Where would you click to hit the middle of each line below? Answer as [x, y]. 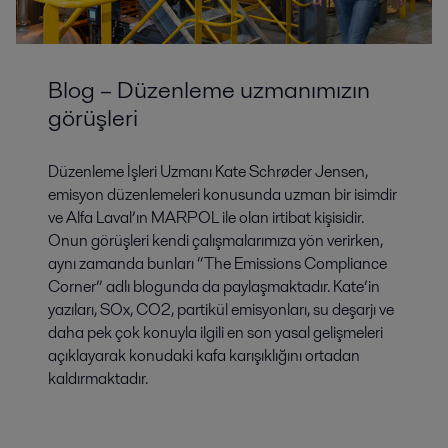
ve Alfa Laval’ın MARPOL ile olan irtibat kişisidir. [206, 217]
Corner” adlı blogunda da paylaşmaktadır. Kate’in [214, 286]
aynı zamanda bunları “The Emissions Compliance [217, 263]
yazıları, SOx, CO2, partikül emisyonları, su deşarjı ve [221, 309]
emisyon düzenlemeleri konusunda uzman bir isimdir [222, 194]
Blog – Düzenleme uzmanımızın [209, 89]
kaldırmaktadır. [98, 378]
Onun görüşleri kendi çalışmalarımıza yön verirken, [215, 240]
